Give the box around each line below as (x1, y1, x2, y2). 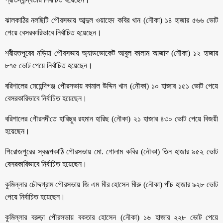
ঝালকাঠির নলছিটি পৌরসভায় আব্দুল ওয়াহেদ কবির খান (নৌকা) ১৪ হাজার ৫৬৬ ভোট (5, 15, 218, 24)
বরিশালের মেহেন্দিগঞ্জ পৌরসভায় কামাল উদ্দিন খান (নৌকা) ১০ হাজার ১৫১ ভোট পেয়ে (5, 81, 218, 90)
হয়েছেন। (5, 126, 30, 135)
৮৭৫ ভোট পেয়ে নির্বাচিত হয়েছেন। (5, 61, 93, 70)
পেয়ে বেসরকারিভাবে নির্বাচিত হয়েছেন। (5, 28, 102, 37)
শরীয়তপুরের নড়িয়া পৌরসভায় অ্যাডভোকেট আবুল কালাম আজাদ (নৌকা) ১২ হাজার (5, 48, 218, 57)
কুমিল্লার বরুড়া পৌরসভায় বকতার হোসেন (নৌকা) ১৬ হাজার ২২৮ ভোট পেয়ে (5, 213, 218, 222)
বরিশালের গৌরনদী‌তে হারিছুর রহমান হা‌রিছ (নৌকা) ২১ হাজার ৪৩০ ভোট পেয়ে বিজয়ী (5, 114, 218, 123)
